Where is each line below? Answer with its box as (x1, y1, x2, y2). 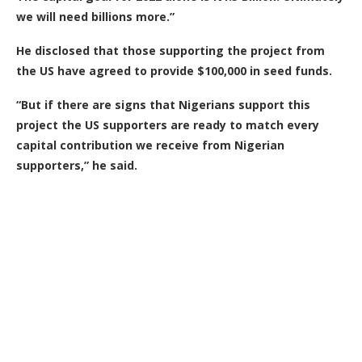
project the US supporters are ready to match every (16, 116, 319, 133)
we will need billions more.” (16, 8, 175, 24)
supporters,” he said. (16, 157, 137, 173)
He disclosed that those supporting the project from (16, 42, 325, 58)
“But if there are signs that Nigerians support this (16, 96, 310, 112)
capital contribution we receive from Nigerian (16, 137, 284, 153)
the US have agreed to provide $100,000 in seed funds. (16, 62, 335, 78)
